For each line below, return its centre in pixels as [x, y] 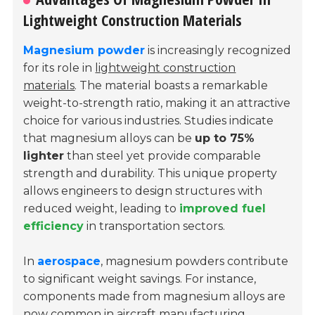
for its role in [59, 68]
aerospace [69, 262]
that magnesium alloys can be [109, 139]
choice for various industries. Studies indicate [149, 121]
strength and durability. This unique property [150, 174]
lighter [44, 156]
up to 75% [225, 139]
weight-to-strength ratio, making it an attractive [157, 103]
